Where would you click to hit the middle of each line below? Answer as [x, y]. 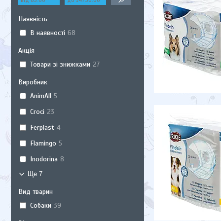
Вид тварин [36, 192]
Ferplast [42, 127]
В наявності [47, 33]
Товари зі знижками [60, 64]
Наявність [33, 19]
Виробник [33, 82]
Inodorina [44, 159]
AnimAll [40, 96]
